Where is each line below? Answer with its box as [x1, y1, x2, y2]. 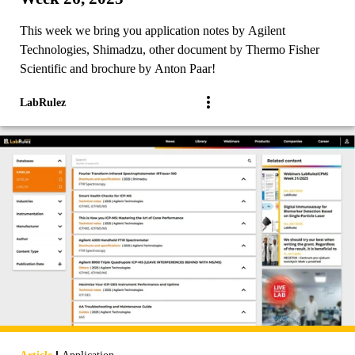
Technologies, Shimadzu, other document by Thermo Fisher [20, 42, 319, 56]
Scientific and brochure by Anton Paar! [20, 61, 216, 75]
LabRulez [20, 96, 66, 109]
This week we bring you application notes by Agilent [20, 23, 285, 37]
